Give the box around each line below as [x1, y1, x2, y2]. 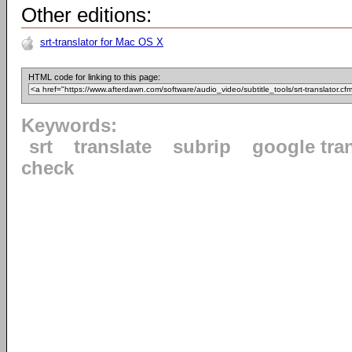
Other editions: [21, 3, 152, 27]
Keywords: [21, 115, 117, 137]
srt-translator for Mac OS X [40, 36, 163, 49]
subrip [173, 137, 231, 158]
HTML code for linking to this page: [28, 72, 160, 82]
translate [74, 137, 152, 158]
